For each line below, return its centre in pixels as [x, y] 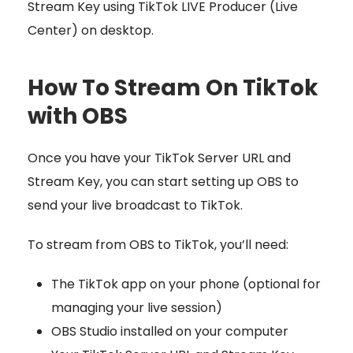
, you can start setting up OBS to [199, 181]
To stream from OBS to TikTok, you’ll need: [158, 244]
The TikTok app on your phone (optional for [186, 284]
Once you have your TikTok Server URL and [159, 158]
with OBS [78, 116]
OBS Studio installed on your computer [170, 331]
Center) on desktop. [91, 30]
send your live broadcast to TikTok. [135, 205]
